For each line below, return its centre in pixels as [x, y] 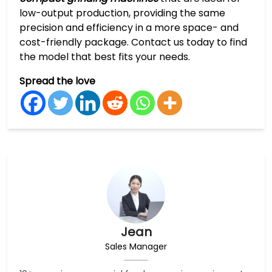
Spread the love [57, 81]
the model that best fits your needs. [105, 56]
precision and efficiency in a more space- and [129, 27]
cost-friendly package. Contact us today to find [133, 42]
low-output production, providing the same [122, 13]
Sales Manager [136, 246]
